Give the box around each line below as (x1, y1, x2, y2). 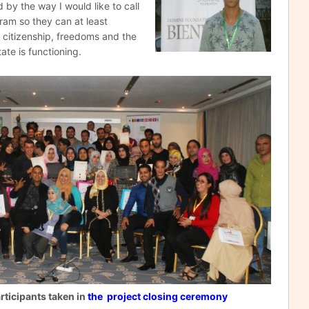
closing (143, 290, 178, 302)
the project (88, 290, 143, 302)
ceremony (178, 290, 228, 302)
